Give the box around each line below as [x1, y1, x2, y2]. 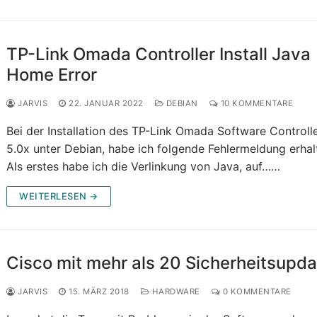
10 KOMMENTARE [218, 98, 294, 109]
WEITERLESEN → [19, 190, 98, 202]
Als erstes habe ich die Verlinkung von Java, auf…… [6, 159, 281, 174]
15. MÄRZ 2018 [69, 287, 129, 297]
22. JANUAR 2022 [69, 98, 144, 109]
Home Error [6, 64, 98, 86]
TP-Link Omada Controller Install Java [6, 44, 311, 65]
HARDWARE [149, 287, 200, 297]
